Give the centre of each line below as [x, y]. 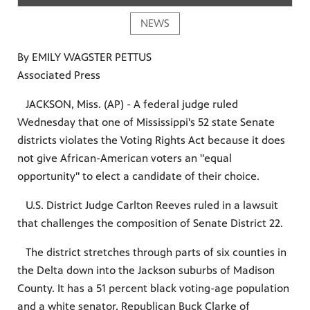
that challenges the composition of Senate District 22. [150, 223]
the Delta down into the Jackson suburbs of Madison [146, 270]
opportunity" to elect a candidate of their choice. [138, 176]
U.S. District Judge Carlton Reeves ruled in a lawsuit [148, 205]
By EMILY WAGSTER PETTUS [84, 57]
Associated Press [59, 75]
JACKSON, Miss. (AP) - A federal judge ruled [128, 104]
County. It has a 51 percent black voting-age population [153, 288]
